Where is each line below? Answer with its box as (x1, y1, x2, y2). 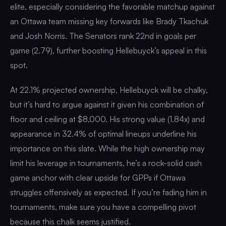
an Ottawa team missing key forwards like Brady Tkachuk (10, 16, 208, 26)
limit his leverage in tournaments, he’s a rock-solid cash (10, 157, 202, 168)
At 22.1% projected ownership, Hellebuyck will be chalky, (10, 84, 208, 95)
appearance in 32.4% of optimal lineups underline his (10, 128, 197, 139)
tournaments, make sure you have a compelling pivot (10, 201, 196, 212)
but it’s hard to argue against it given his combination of (10, 99, 204, 109)
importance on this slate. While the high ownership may (10, 143, 205, 153)
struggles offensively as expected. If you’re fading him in (10, 187, 207, 197)
